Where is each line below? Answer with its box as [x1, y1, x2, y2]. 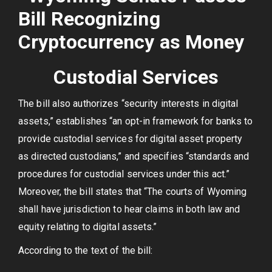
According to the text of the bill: [18, 245, 153, 256]
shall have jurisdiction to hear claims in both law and [18, 203, 240, 215]
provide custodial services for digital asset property [18, 133, 243, 144]
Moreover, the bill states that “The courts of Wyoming [18, 186, 247, 197]
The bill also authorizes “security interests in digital [18, 98, 239, 109]
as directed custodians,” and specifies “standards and [18, 151, 250, 162]
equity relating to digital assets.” [18, 221, 157, 233]
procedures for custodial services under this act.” [18, 168, 230, 180]
